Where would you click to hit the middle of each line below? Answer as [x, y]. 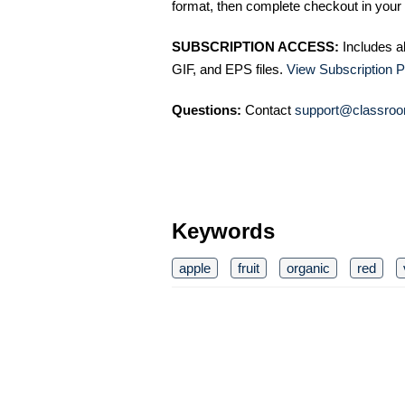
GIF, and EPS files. [229, 69]
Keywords [223, 231]
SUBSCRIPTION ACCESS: [255, 46]
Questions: [207, 109]
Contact [268, 109]
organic [308, 268]
